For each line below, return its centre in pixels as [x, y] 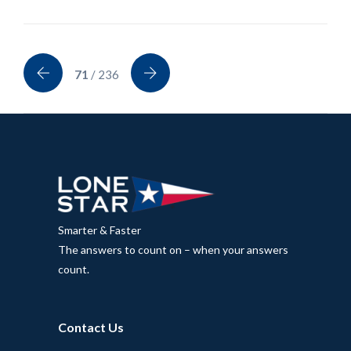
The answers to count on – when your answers [173, 249]
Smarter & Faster [100, 230]
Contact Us [91, 327]
